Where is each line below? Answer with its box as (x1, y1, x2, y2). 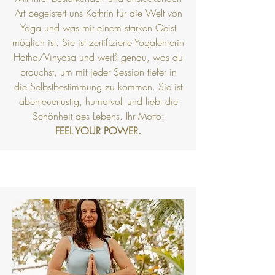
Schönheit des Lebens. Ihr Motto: (32, 109, 165, 123)
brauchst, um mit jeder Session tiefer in (20, 65, 177, 79)
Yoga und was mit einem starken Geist (20, 21, 176, 34)
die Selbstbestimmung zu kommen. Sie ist (14, 80, 182, 93)
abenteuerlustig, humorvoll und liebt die (18, 95, 178, 108)
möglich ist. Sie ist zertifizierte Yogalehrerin (12, 36, 184, 49)
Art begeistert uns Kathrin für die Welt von (14, 6, 182, 20)
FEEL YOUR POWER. (55, 124, 141, 137)
